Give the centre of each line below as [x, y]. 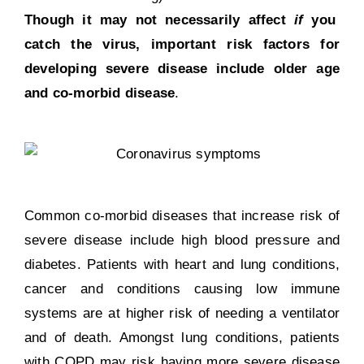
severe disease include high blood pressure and [182, 240]
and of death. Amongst [99, 337]
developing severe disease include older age [182, 68]
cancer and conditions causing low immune [182, 288]
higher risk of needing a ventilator [232, 313]
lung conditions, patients [257, 337]
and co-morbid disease [100, 93]
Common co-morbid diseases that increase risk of [182, 215]
